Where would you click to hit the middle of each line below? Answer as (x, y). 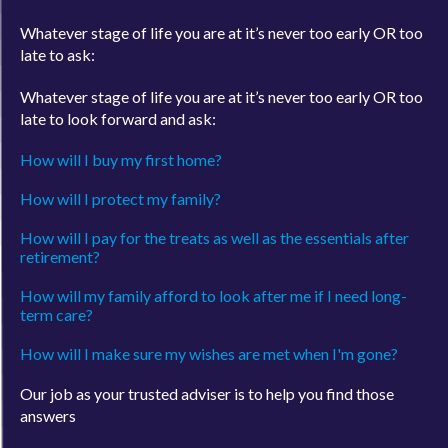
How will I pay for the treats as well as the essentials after (214, 222)
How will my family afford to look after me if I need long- (213, 280)
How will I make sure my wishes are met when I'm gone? (209, 338)
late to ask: (57, 39)
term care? (56, 299)
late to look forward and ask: (118, 103)
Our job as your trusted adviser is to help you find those (207, 378)
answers (48, 400)
